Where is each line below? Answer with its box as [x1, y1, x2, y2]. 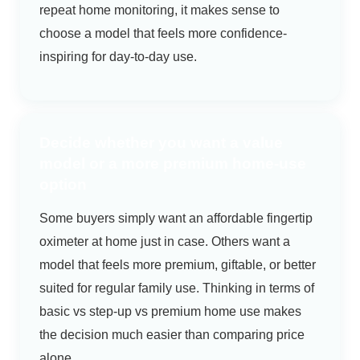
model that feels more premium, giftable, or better [39, 258, 316, 272]
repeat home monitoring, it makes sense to [39, 3, 280, 18]
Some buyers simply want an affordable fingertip [39, 211, 313, 226]
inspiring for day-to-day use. [39, 50, 197, 64]
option [39, 176, 87, 194]
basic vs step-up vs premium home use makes [39, 305, 301, 319]
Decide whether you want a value [39, 134, 283, 152]
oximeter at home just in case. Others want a [39, 235, 290, 249]
